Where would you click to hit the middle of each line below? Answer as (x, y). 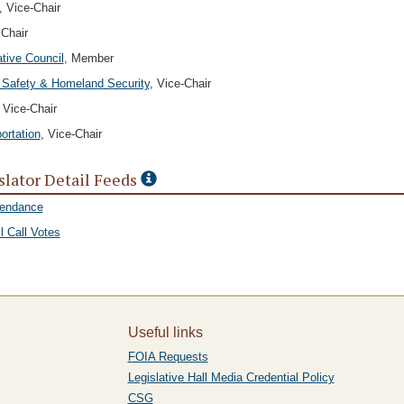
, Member (88, 59)
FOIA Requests (168, 357)
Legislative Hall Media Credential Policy (231, 377)
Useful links (165, 332)
